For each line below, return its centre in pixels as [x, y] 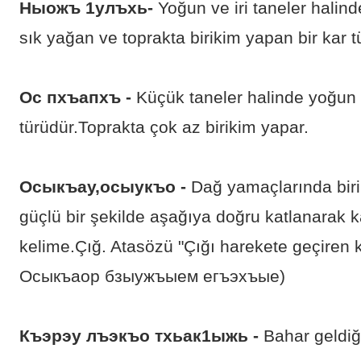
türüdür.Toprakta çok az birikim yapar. [164, 127]
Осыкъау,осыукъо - [103, 187]
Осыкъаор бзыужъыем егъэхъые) [152, 276]
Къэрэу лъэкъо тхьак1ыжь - [139, 336]
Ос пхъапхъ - [75, 98]
